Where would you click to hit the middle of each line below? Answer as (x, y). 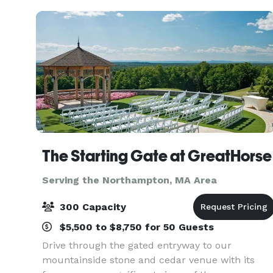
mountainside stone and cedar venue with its (148, 260)
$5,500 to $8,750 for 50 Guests (135, 227)
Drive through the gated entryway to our (137, 245)
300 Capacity (91, 207)
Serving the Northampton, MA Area (129, 180)
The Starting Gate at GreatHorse (157, 156)
